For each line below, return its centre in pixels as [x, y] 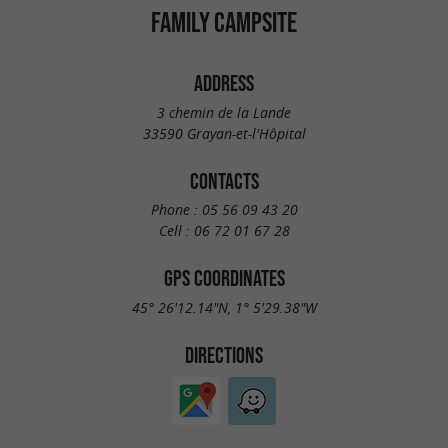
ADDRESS [224, 83]
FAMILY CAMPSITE [224, 22]
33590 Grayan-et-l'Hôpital [224, 133]
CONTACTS [224, 180]
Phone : [176, 210]
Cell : [176, 231]
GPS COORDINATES [224, 278]
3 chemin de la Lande [224, 112]
